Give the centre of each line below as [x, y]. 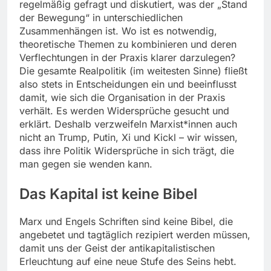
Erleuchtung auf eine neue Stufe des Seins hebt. [128, 261]
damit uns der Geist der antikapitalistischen [117, 248]
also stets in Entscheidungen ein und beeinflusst [128, 84]
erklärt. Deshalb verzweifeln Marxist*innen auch [128, 124]
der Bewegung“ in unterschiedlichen [101, 17]
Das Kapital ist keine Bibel [108, 194]
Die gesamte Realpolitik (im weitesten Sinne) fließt [133, 70]
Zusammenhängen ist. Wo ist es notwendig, [118, 31]
